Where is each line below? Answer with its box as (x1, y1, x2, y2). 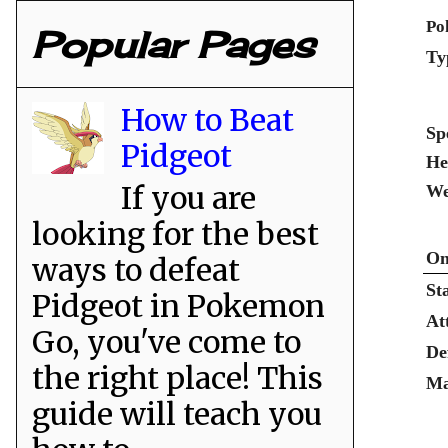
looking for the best (32, 214, 319, 253)
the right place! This (32, 358, 323, 397)
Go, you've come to (32, 322, 301, 361)
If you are (121, 178, 256, 217)
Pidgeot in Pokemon (32, 286, 325, 325)
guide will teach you (32, 394, 322, 433)
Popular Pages (32, 22, 315, 67)
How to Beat (121, 100, 294, 139)
